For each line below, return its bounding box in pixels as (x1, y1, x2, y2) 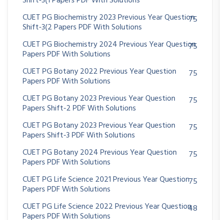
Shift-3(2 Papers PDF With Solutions (23, 21, 142, 34)
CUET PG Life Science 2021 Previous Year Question (23, 173, 190, 187)
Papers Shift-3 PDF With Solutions (23, 129, 135, 142)
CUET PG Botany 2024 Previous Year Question (23, 146, 177, 160)
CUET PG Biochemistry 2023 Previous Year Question (23, 11, 194, 25)
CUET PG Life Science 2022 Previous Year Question (23, 200, 192, 214)
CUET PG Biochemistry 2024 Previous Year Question (23, 38, 196, 52)
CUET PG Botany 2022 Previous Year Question (23, 65, 176, 79)
